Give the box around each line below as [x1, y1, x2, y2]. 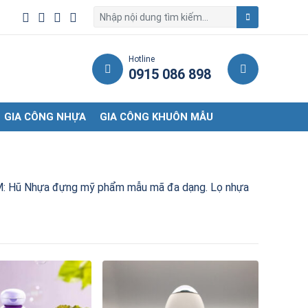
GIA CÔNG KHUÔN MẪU [100, 111, 213, 123]
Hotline [129, 54, 155, 64]
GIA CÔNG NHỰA [4, 111, 86, 123]
